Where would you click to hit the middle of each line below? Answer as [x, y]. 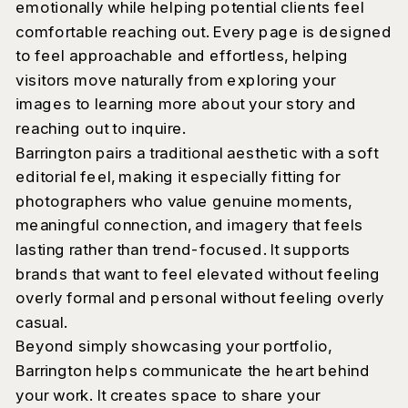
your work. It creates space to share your [168, 394]
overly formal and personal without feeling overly [199, 298]
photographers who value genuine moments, [184, 200]
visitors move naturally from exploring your [175, 79]
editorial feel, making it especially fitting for [178, 177]
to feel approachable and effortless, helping [182, 56]
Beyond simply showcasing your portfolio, [173, 346]
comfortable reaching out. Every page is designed [203, 31]
